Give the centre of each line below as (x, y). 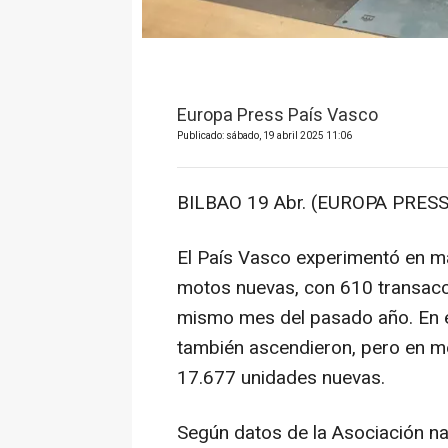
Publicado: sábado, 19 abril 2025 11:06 (264, 135)
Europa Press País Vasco (277, 115)
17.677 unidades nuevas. (281, 377)
